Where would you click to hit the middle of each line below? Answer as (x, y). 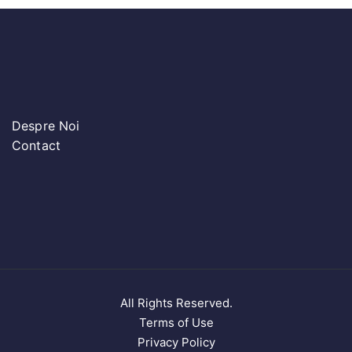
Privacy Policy (176, 343)
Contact (37, 146)
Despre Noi (46, 126)
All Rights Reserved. (176, 303)
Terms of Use (176, 323)
